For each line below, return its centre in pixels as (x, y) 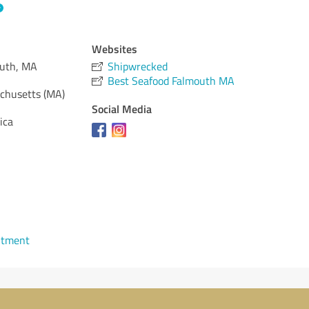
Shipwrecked (138, 66)
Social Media (122, 109)
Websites (115, 49)
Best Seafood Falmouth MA (171, 81)
